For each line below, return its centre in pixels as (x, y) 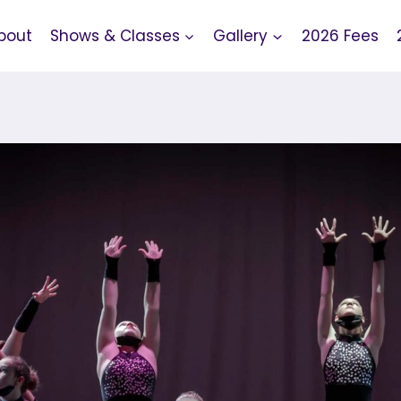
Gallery (241, 35)
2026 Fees (340, 35)
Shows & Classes (115, 35)
